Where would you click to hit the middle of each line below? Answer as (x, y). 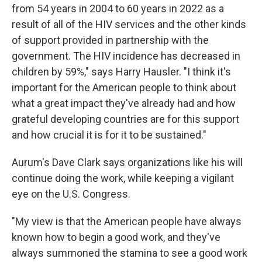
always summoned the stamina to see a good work (130, 253)
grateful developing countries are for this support (125, 119)
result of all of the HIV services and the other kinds (129, 24)
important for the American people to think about (124, 87)
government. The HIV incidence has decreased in (126, 56)
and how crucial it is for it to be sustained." (109, 135)
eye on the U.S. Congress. (71, 194)
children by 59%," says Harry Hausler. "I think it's (121, 71)
